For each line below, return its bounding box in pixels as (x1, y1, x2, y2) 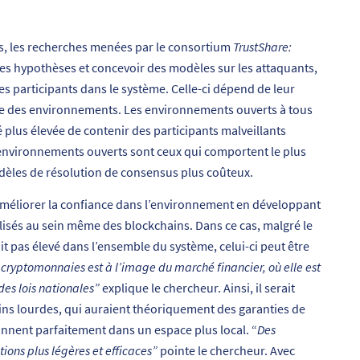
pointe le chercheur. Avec (157, 342, 295, 358)
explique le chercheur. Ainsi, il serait (102, 279, 295, 296)
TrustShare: (233, 39, 292, 55)
